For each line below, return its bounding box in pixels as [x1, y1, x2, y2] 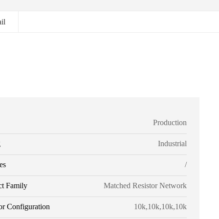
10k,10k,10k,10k [133, 202, 187, 211]
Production [153, 118, 187, 127]
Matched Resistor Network [103, 181, 187, 190]
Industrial [157, 139, 187, 148]
